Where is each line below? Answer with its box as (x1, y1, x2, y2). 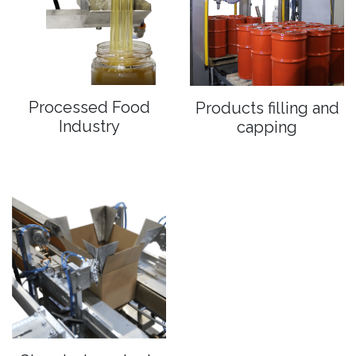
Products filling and (195, 98, 339, 118)
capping (237, 117, 297, 137)
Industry (58, 117, 120, 137)
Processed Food (28, 98, 150, 118)
